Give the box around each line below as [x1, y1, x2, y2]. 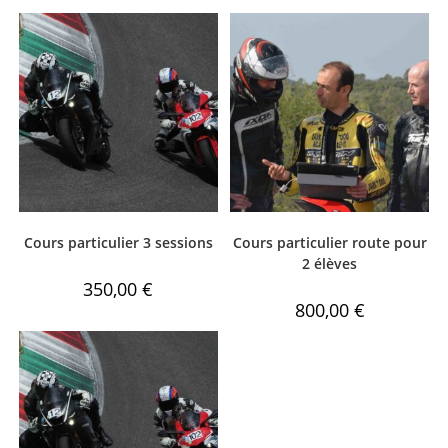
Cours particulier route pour [232, 232, 427, 252]
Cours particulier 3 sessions [23, 232, 213, 252]
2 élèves [302, 253, 358, 273]
